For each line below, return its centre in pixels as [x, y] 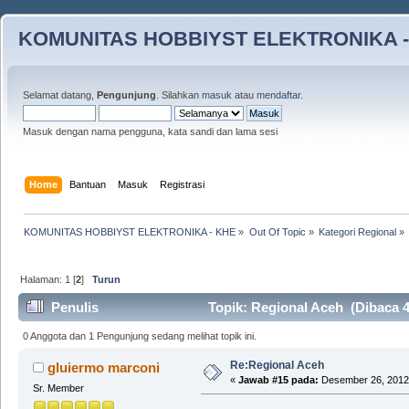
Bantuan [88, 184]
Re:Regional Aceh [277, 365]
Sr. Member [58, 388]
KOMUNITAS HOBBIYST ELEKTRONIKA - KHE [130, 231]
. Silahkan [179, 95]
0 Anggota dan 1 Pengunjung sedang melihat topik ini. [140, 336]
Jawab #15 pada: [278, 379]
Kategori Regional [357, 231]
